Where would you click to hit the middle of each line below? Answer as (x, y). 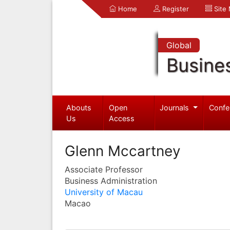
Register (175, 9)
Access (122, 118)
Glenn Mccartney (123, 151)
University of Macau (104, 192)
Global (179, 45)
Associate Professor (104, 169)
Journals (176, 107)
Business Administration (111, 180)
